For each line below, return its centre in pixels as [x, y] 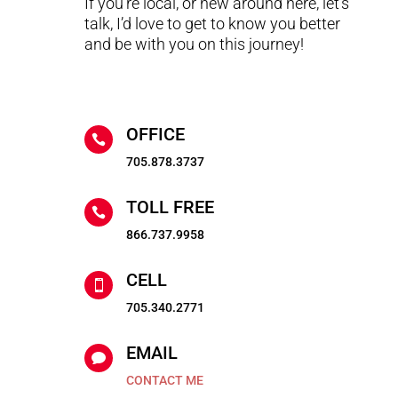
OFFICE [155, 135]
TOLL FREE [170, 207]
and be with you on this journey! [194, 44]
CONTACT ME [164, 381]
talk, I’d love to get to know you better [212, 24]
